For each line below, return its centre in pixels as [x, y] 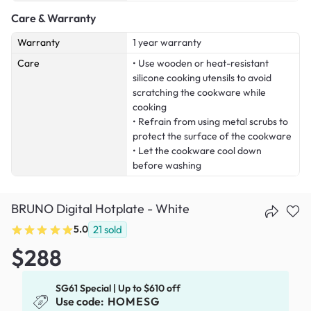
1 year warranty [167, 43]
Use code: [81, 301]
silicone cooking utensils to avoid [202, 78]
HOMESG [133, 301]
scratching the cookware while [199, 93]
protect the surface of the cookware [212, 136]
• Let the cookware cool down [197, 151]
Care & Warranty [53, 18]
